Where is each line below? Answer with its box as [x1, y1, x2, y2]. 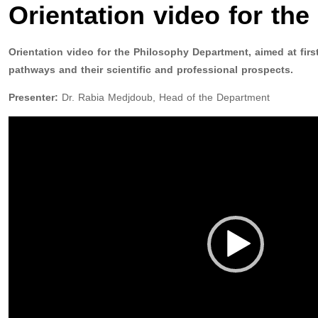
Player [8, 133, 36, 153]
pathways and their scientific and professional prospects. [9, 60, 293, 80]
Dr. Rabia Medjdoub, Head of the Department [58, 88, 270, 108]
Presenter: [9, 88, 58, 108]
